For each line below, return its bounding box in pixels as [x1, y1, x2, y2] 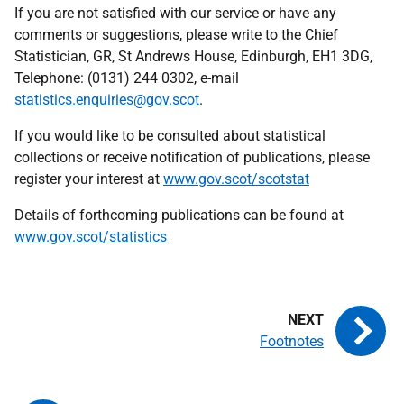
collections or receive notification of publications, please [14, 149, 370, 166]
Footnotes [260, 333, 324, 350]
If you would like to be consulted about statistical [14, 127, 326, 144]
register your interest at [14, 170, 163, 188]
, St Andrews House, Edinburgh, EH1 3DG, [112, 48, 372, 65]
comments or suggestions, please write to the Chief [14, 26, 338, 43]
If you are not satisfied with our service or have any [14, 5, 336, 22]
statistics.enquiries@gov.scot [14, 91, 199, 108]
